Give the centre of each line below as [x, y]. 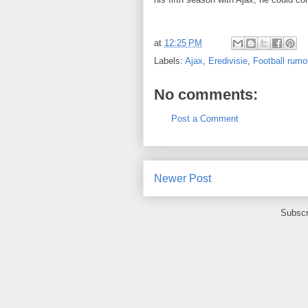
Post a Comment [205, 119]
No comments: [206, 95]
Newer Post [183, 178]
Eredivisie [228, 61]
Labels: [169, 61]
